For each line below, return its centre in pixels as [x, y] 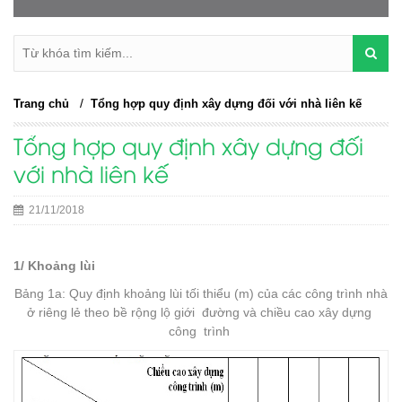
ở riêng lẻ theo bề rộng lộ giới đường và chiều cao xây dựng [201, 312]
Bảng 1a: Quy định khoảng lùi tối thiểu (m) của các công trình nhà [201, 293]
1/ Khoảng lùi [54, 265]
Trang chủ [41, 103]
